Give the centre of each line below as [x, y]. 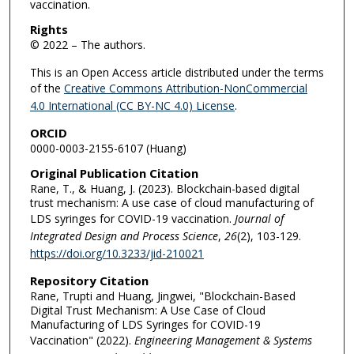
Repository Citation [89, 280]
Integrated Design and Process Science [124, 236]
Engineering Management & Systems [223, 340]
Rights [49, 30]
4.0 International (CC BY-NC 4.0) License [132, 105]
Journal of [259, 219]
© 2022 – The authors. [87, 45]
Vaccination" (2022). [82, 340]
